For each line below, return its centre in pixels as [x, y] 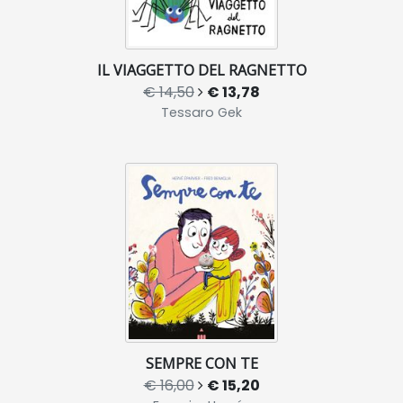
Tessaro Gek [201, 112]
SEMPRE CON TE [201, 363]
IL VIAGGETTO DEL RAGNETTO [201, 70]
